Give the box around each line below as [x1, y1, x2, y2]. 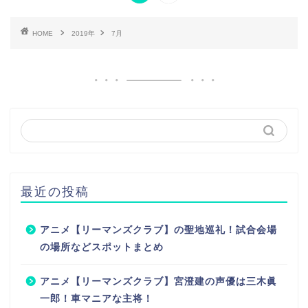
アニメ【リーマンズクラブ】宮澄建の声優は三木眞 [40, 276, 277, 287]
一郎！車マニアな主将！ [40, 293, 153, 304]
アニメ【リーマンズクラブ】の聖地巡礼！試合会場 [40, 224, 277, 235]
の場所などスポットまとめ [40, 241, 164, 252]
